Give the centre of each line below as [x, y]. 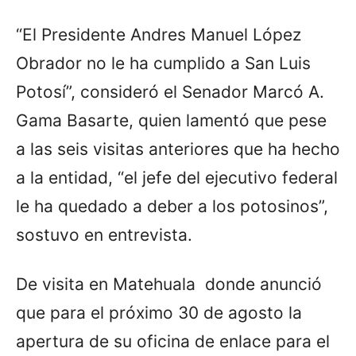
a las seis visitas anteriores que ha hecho [178, 149]
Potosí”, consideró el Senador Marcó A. [170, 91]
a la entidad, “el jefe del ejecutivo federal [177, 177]
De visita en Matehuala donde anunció [169, 284]
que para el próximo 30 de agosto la [159, 312]
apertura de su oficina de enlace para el [173, 341]
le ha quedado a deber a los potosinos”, [172, 206]
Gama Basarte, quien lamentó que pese [171, 120]
